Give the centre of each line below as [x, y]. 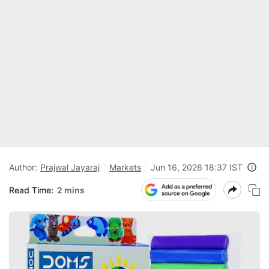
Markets [125, 167]
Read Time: [31, 190]
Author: [23, 167]
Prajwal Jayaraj [70, 167]
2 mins [71, 190]
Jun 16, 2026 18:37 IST [197, 167]
